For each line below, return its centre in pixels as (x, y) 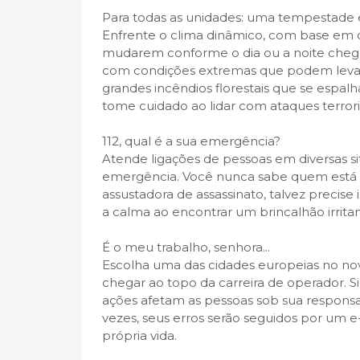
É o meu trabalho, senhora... (186, 247)
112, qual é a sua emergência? (191, 141)
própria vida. (139, 335)
